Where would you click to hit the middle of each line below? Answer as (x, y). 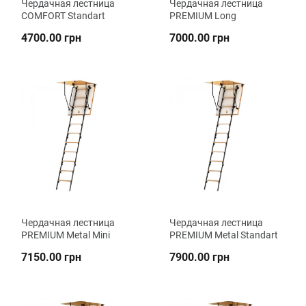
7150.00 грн (51, 257)
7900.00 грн (199, 257)
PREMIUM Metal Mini (66, 235)
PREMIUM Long (203, 16)
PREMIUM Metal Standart (223, 235)
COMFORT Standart (63, 16)
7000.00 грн (199, 38)
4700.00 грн (51, 38)
